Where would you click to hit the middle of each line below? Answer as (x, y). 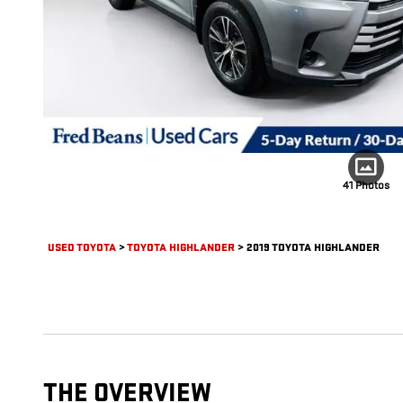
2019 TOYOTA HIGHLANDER (313, 248)
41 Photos (366, 186)
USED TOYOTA (82, 248)
